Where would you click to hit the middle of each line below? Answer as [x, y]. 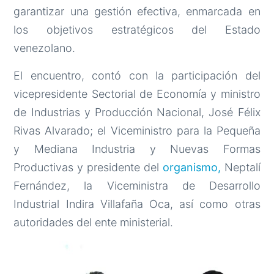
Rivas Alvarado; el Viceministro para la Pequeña [137, 131]
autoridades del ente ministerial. [94, 223]
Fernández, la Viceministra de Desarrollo [137, 186]
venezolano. [45, 48]
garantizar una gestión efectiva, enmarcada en [137, 12]
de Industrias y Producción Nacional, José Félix [137, 113]
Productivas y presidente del [88, 168]
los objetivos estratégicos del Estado [137, 30]
